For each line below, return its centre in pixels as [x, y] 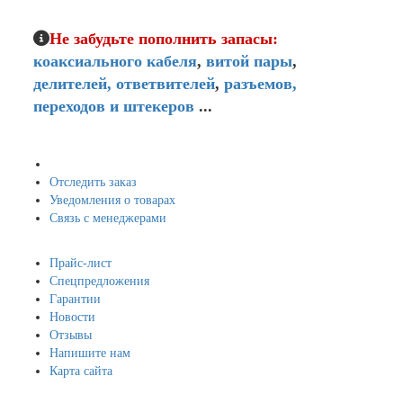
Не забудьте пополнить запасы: [164, 38]
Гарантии [75, 299]
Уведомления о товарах [112, 200]
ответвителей [166, 83]
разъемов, [260, 83]
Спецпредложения [99, 281]
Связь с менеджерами [108, 218]
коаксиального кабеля [115, 61]
